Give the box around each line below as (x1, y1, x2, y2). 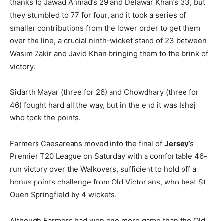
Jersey (164, 138, 189, 148)
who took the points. (10, 112, 81, 122)
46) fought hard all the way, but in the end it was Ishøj (10, 100, 196, 110)
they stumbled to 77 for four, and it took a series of (10, 10, 186, 20)
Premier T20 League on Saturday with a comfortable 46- (10, 151, 207, 161)
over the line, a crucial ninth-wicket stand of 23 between (10, 36, 207, 45)
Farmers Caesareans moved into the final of (10, 138, 164, 148)
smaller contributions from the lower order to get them (10, 23, 200, 33)
